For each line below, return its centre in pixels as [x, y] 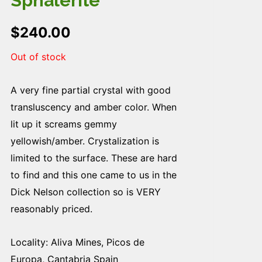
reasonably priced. [51, 208]
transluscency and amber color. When [94, 107]
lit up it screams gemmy [64, 124]
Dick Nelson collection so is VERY [86, 192]
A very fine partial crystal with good [91, 90]
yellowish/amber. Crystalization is [85, 141]
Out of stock [38, 56]
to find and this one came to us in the [94, 175]
